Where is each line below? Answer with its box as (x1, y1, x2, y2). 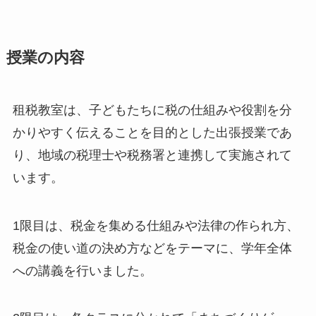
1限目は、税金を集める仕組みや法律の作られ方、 (12, 218, 299, 233)
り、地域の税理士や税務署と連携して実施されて (12, 147, 292, 162)
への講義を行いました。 (12, 263, 152, 278)
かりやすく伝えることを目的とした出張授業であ (12, 125, 292, 140)
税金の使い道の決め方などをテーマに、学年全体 (12, 241, 292, 255)
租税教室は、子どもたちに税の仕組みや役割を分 (12, 102, 292, 117)
